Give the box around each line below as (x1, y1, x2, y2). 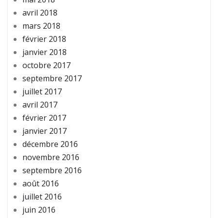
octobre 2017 (22, 60, 71, 71)
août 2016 (22, 178, 59, 189)
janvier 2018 (22, 47, 67, 58)
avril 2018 (22, 7, 57, 18)
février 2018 (22, 34, 66, 45)
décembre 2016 (22, 139, 78, 150)
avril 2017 (22, 99, 57, 110)
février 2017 (22, 112, 66, 124)
